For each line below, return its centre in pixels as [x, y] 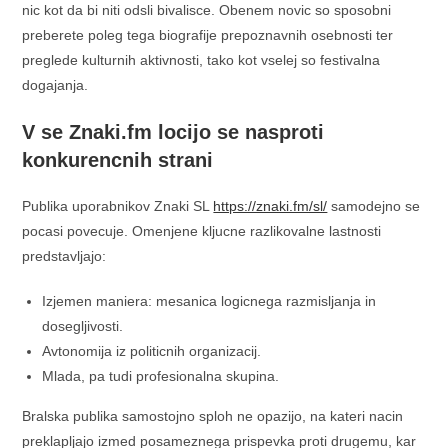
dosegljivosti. [83, 326]
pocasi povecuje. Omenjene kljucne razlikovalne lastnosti [202, 231]
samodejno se [374, 206]
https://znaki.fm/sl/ [270, 206]
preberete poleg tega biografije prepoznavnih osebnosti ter [208, 35]
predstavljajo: [64, 256]
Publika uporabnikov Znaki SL [118, 206]
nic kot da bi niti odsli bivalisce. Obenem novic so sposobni [207, 10]
